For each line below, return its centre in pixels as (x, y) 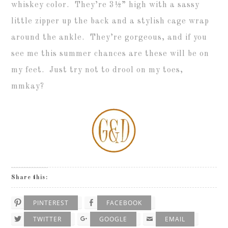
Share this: (30, 178)
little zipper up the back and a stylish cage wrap (110, 22)
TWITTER (48, 219)
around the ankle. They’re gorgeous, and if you (109, 38)
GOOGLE (113, 219)
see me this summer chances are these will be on (110, 54)
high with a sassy (163, 5)
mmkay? (28, 87)
